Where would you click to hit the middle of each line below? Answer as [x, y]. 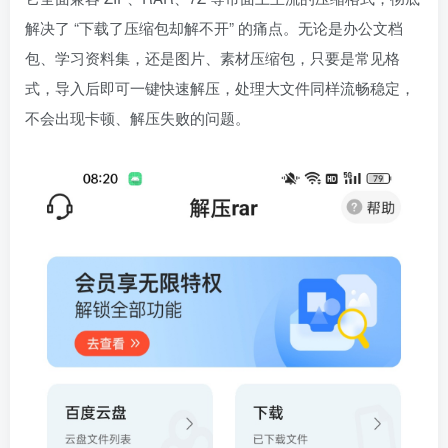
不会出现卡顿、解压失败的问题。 [137, 117]
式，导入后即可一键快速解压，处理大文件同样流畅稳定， [220, 87]
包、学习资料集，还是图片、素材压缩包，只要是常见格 [212, 57]
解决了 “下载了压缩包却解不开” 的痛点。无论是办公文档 [214, 27]
